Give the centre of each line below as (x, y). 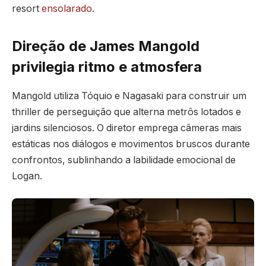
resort (27, 8)
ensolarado (67, 8)
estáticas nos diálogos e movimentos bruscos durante (131, 144)
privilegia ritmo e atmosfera (107, 66)
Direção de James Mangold (106, 46)
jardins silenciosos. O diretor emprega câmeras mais (127, 128)
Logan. (27, 176)
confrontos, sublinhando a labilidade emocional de (124, 160)
